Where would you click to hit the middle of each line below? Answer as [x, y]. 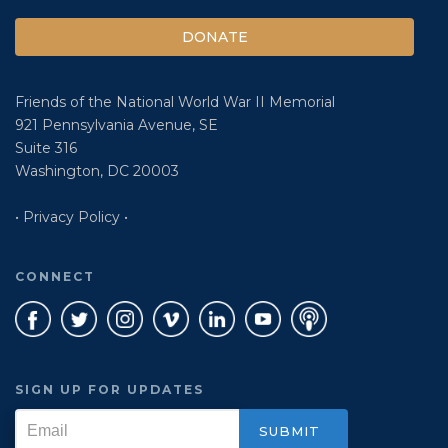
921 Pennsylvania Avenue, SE [116, 125]
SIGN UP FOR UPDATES [109, 390]
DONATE [214, 37]
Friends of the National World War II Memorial [175, 102]
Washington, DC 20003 [97, 171]
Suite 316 [46, 148]
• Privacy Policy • [71, 217]
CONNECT [55, 277]
